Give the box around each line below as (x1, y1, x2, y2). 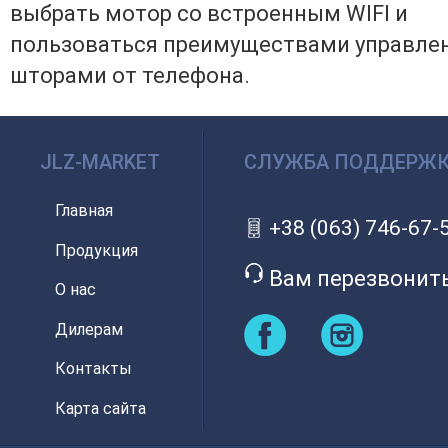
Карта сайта (55, 398, 146, 418)
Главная (55, 201, 113, 220)
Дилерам (55, 319, 123, 339)
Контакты (55, 359, 132, 378)
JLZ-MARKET (40, 150, 160, 174)
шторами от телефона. (10, 63, 255, 88)
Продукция (55, 240, 138, 260)
